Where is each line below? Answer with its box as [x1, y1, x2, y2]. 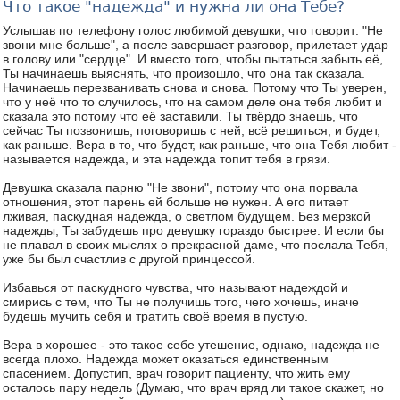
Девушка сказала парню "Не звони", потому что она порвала [3, 180, 358, 195]
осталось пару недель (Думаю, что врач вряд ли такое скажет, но [3, 380, 384, 395]
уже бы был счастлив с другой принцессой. [3, 252, 255, 266]
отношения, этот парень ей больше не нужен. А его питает [3, 195, 348, 209]
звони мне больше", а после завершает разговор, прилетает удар [3, 37, 388, 52]
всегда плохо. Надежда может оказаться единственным [3, 352, 329, 366]
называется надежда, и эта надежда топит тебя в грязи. [3, 152, 330, 166]
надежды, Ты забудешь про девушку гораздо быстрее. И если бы [3, 223, 384, 237]
